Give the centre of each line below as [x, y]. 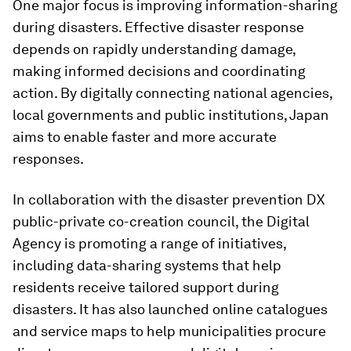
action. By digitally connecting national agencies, [172, 93]
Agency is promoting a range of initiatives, [149, 243]
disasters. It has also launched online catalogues [170, 309]
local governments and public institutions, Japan [171, 115]
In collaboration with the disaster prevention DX [169, 199]
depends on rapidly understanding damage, [154, 49]
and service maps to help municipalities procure [169, 331]
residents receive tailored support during [146, 287]
